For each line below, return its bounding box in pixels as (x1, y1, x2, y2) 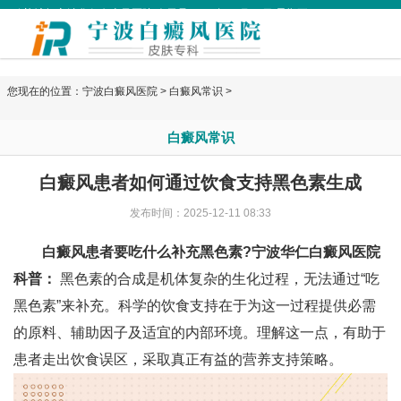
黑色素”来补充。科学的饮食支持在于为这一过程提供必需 (13, 298, 376, 313)
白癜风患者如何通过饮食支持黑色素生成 (39, 173, 362, 192)
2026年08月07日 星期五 (191, 7, 308, 20)
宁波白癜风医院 (82, 85, 158, 98)
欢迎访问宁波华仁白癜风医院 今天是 (13, 7, 191, 20)
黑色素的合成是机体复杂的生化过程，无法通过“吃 (56, 271, 380, 286)
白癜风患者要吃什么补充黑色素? (42, 244, 252, 260)
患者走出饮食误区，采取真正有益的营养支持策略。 (13, 352, 343, 367)
